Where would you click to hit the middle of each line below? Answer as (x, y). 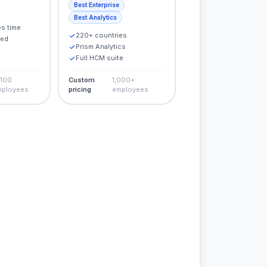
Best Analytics (95, 17)
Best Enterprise (96, 5)
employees (131, 89)
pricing (80, 89)
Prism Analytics (100, 46)
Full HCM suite (99, 58)
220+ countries (101, 35)
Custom (81, 80)
